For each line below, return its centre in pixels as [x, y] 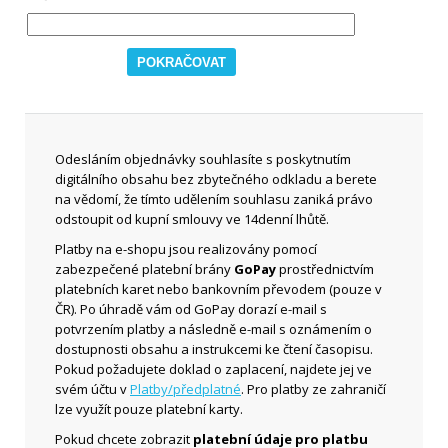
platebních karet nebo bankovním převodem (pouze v [218, 289]
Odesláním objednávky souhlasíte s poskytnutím [203, 159]
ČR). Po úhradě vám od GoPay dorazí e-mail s [191, 309]
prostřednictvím [325, 269]
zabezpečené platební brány [144, 269]
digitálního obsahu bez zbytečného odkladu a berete [216, 179]
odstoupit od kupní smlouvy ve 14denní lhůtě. [192, 219]
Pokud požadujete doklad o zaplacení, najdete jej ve [213, 369]
